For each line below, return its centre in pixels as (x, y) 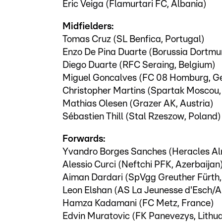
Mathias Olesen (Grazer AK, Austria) (138, 104)
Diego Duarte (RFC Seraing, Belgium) (139, 65)
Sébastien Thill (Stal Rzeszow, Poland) (142, 116)
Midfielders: (88, 26)
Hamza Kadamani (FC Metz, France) (138, 203)
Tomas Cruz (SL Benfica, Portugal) (134, 39)
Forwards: (84, 139)
